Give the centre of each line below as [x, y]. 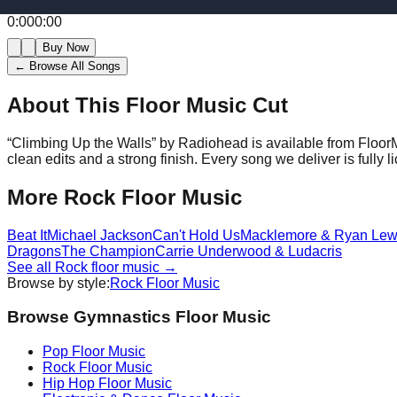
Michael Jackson [100, 235]
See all [31, 267]
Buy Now [66, 47]
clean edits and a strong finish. [102, 159]
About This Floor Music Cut [148, 105]
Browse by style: [58, 283]
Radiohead [213, 143]
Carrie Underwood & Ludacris [249, 251]
